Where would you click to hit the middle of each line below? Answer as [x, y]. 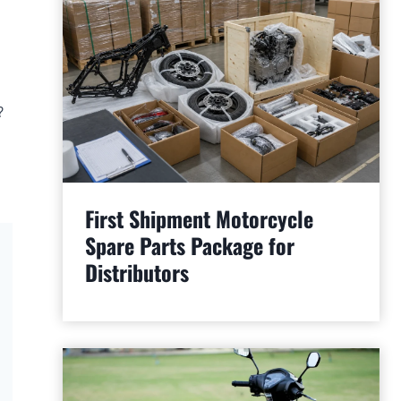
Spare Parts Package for [189, 245]
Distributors [137, 272]
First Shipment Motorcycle [199, 218]
